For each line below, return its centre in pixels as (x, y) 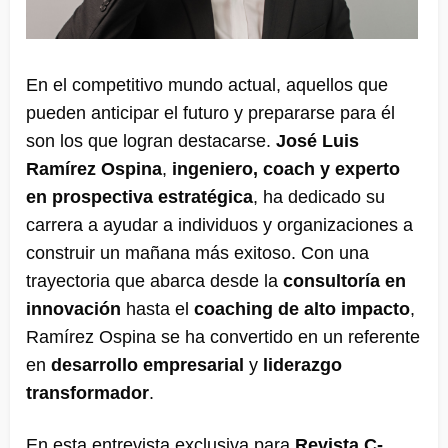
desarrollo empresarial (147, 365)
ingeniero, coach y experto (286, 169)
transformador (87, 393)
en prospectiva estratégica (139, 197)
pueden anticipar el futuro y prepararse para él (210, 113)
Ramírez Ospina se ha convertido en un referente (223, 337)
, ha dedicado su (319, 197)
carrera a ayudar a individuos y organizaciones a (219, 225)
